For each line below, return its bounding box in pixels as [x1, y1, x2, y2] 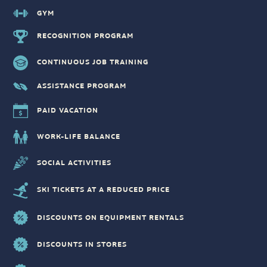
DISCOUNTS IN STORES [37, 239, 128, 250]
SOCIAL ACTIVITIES [37, 158, 112, 169]
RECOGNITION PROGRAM [37, 31, 134, 42]
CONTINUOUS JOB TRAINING [37, 57, 149, 68]
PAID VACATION [37, 105, 99, 116]
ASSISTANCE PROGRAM [37, 81, 127, 92]
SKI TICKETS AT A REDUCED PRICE [37, 185, 170, 195]
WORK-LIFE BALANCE [37, 132, 121, 142]
